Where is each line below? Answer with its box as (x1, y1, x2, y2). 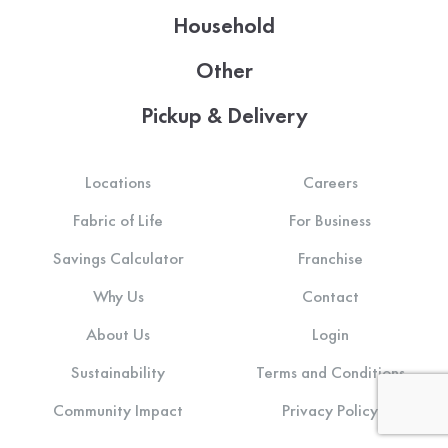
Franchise (297, 247, 363, 270)
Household (173, 11, 275, 41)
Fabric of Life (73, 209, 163, 232)
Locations (85, 171, 151, 194)
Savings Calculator (52, 247, 184, 270)
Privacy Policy (282, 399, 378, 422)
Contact (301, 285, 359, 308)
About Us (86, 323, 150, 346)
